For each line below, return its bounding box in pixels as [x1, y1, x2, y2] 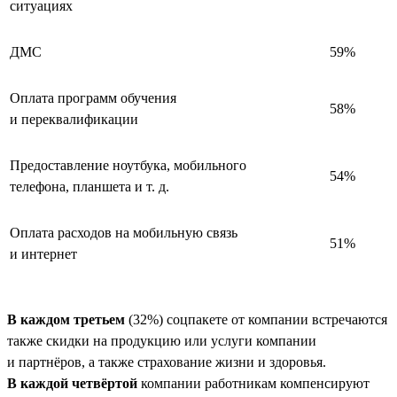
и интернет [10, 245, 77, 261]
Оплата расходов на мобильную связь [10, 224, 237, 240]
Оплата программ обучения [10, 90, 176, 105]
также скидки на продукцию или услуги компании [7, 332, 316, 348]
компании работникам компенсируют [137, 375, 370, 391]
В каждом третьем [7, 311, 125, 327]
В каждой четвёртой [7, 375, 137, 391]
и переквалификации [10, 111, 138, 127]
